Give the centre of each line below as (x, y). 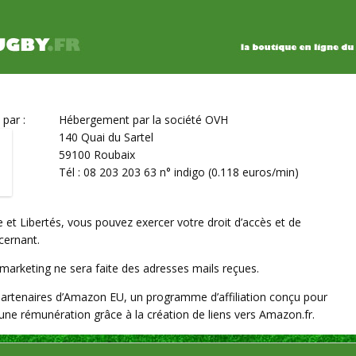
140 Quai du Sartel (106, 137)
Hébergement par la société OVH (143, 120)
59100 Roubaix (97, 155)
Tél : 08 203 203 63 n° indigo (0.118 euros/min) (179, 172)
